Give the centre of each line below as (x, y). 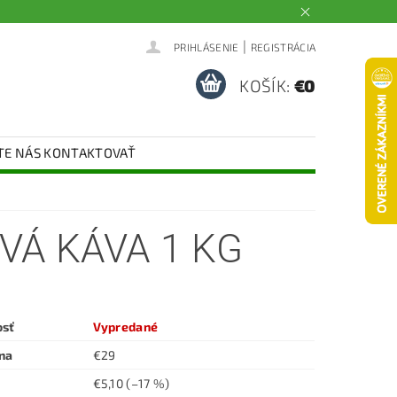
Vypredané (125, 326)
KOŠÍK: (265, 86)
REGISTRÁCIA (283, 47)
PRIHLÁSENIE (206, 47)
